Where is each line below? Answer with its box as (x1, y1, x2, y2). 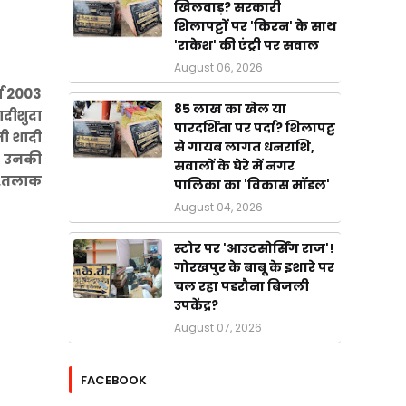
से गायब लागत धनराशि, (174, 138, 314, 156)
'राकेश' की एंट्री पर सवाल (174, 36, 319, 54)
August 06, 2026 (174, 60, 263, 75)
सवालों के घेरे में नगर (174, 157, 295, 175)
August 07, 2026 (174, 320, 262, 335)
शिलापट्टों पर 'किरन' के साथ (174, 17, 336, 35)
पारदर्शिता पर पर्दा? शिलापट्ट (174, 119, 335, 137)
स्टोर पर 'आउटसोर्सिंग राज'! (174, 239, 334, 257)
